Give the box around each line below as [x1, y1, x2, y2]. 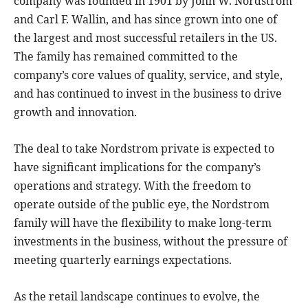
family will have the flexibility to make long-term [14, 214, 272, 230]
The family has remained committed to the [14, 48, 238, 64]
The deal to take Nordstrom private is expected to [14, 140, 274, 156]
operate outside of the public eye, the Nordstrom [14, 196, 269, 212]
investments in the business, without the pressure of [14, 233, 287, 249]
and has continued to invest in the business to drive [14, 85, 282, 101]
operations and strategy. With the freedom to [14, 177, 251, 193]
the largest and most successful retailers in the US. [14, 30, 277, 45]
